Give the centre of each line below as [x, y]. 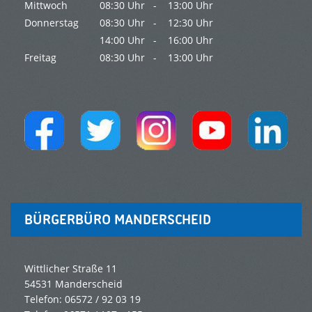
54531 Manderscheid [73, 284]
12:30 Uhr [190, 22]
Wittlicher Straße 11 [70, 269]
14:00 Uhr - [128, 40]
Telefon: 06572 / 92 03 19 [82, 299]
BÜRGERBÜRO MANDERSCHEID [117, 220]
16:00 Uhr [190, 40]
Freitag [40, 57]
